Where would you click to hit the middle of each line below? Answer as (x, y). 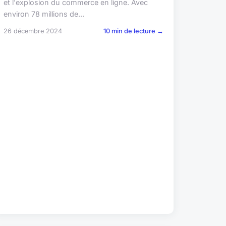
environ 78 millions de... (44, 14)
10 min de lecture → (133, 31)
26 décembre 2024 (33, 31)
